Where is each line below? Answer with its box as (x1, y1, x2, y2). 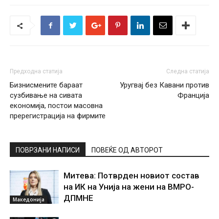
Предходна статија (10, 68, 63, 75)
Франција (177, 91, 209, 100)
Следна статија (166, 68, 209, 75)
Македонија (13, 196, 44, 203)
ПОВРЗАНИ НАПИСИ (16, 146, 80, 154)
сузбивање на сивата (10, 91, 82, 100)
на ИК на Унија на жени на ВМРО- (64, 182, 194, 192)
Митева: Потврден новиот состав (64, 171, 199, 180)
